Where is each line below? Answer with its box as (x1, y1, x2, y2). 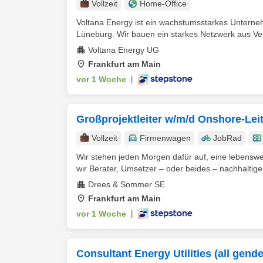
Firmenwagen (140, 133, 191, 143)
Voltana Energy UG (88, 45, 159, 55)
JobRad (213, 133, 242, 143)
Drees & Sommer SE (88, 180, 165, 189)
